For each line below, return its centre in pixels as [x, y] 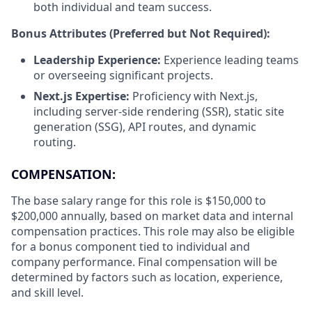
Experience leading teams [231, 60]
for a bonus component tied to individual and [131, 246]
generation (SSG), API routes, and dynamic [145, 126]
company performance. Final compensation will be [144, 262]
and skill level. [47, 292]
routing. [55, 142]
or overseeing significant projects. [123, 75]
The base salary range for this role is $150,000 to [139, 200]
